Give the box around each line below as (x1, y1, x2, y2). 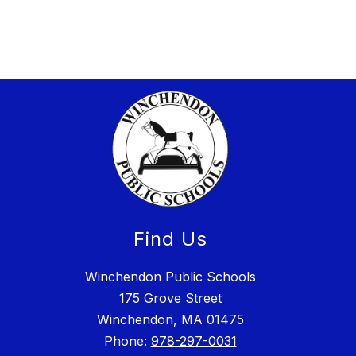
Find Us (133, 227, 207, 251)
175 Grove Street (118, 290, 222, 307)
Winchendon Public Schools (84, 269, 256, 285)
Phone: (103, 333, 151, 350)
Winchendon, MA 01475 (96, 311, 244, 328)
